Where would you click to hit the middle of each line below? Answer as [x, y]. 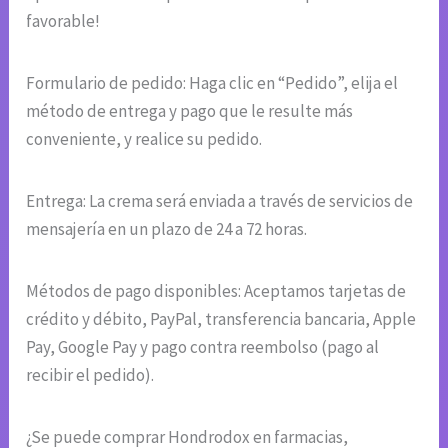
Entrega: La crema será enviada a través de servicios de [220, 200]
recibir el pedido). [90, 374]
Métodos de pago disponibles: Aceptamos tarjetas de [216, 290]
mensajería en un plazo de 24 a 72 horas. [167, 228]
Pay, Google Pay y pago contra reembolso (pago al [203, 346]
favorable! [63, 20]
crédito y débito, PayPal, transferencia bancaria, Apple [221, 318]
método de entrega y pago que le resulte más [190, 110]
